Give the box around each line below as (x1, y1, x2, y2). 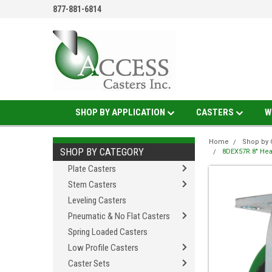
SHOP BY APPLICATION (75, 107, 167, 118)
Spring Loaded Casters (68, 226, 148, 237)
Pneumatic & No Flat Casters (68, 211, 170, 222)
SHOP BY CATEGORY (60, 146, 144, 158)
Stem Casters (68, 179, 117, 190)
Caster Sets (68, 258, 110, 269)
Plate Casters (68, 163, 116, 174)
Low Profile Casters (68, 242, 138, 253)
